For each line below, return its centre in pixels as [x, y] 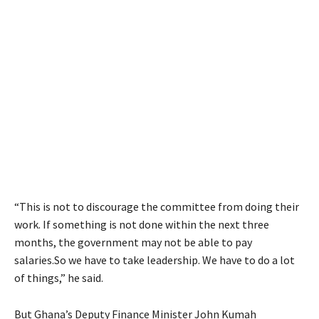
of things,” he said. [59, 278]
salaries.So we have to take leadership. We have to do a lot [155, 260]
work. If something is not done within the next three [142, 225]
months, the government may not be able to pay [133, 242]
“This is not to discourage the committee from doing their [157, 207]
